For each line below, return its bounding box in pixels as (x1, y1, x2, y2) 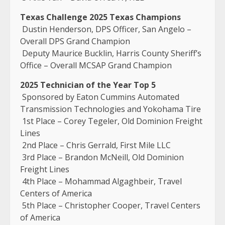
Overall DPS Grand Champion (20, 35, 132, 47)
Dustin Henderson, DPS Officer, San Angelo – (20, 23, 191, 35)
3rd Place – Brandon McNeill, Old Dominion (20, 151, 184, 163)
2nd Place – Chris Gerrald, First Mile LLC (20, 139, 173, 151)
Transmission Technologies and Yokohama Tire (20, 103, 203, 115)
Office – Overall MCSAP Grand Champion (20, 59, 174, 71)
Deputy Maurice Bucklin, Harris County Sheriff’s (20, 47, 201, 59)
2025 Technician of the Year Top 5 (20, 79, 158, 90)
